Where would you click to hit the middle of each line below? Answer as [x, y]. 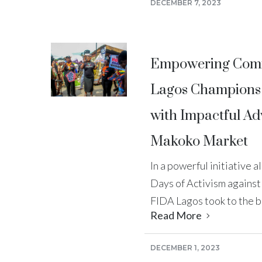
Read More [177, 215]
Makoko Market [199, 141]
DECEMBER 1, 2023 [185, 247]
